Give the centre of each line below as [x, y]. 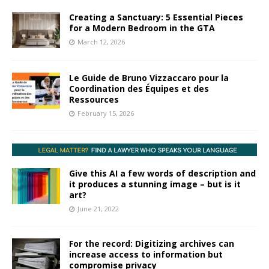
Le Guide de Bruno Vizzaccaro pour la [149, 78]
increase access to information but [146, 255]
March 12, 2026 [101, 42]
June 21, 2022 [98, 209]
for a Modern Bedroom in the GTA [142, 28]
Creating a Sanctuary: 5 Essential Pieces [156, 17]
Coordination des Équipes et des [139, 89]
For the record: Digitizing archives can [152, 244]
